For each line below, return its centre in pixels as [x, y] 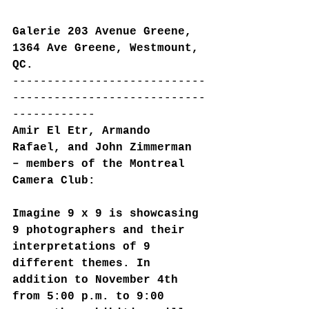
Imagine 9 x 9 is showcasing [109, 213]
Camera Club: [54, 180]
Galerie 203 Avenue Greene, [106, 31]
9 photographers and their [102, 230]
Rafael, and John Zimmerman [106, 147]
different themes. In [85, 263]
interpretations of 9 [85, 247]
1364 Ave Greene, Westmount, [109, 48]
